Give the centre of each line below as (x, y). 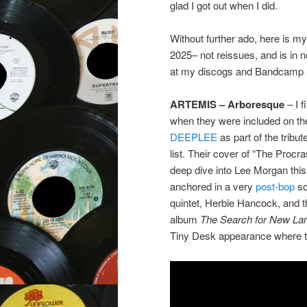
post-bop (275, 186)
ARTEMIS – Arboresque (229, 105)
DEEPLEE (194, 137)
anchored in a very (213, 186)
